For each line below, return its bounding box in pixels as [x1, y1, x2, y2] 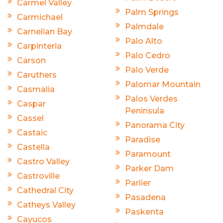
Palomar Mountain [125, 80, 201, 90]
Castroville [17, 171, 60, 181]
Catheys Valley [17, 200, 76, 210]
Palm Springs [125, 7, 179, 17]
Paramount [125, 149, 171, 159]
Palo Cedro [125, 51, 170, 61]
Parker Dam [125, 164, 174, 174]
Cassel [17, 113, 44, 123]
